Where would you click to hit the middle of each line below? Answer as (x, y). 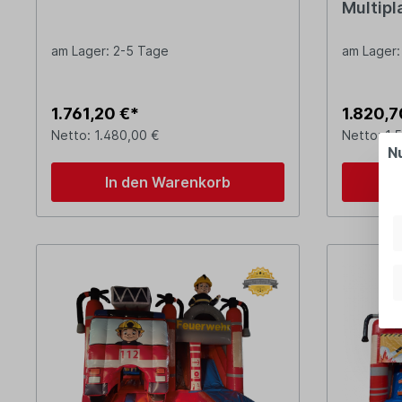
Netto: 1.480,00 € (105, 135)
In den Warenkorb (167, 183)
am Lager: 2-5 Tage (110, 51)
